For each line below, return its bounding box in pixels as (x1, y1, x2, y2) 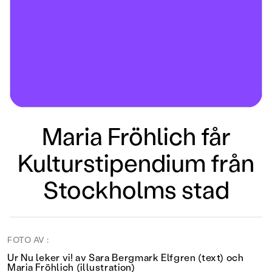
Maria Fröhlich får (41, 119, 231, 151)
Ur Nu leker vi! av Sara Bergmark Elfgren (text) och (7, 250, 244, 263)
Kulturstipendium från (18, 146, 254, 178)
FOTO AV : (7, 233, 50, 245)
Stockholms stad (42, 172, 229, 205)
